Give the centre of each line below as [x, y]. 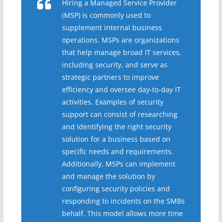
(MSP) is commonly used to [106, 15]
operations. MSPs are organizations [120, 40]
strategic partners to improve [110, 77]
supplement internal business [112, 27]
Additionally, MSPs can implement [118, 164]
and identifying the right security [116, 126]
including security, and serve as [114, 64]
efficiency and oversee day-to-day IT [121, 89]
